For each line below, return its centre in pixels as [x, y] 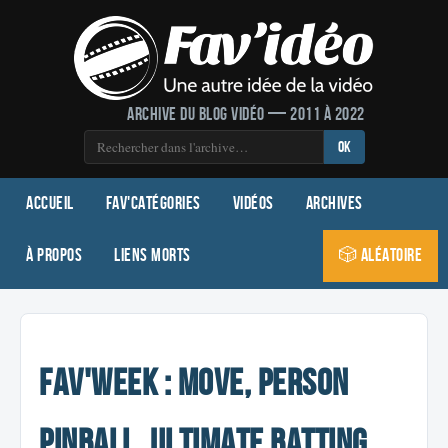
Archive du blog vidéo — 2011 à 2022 [246, 114]
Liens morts [152, 255]
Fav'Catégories [153, 203]
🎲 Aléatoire [380, 255]
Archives [334, 203]
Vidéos [253, 203]
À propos [54, 255]
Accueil [50, 203]
